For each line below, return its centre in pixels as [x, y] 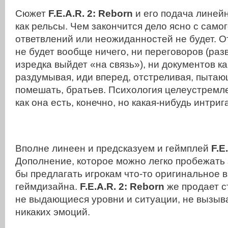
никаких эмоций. [53, 212]
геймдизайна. [48, 187]
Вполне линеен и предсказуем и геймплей [113, 148]
